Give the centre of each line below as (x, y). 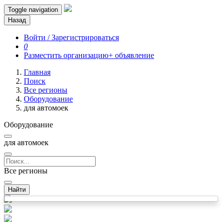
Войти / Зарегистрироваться (71, 37)
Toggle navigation (33, 10)
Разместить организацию (66, 55)
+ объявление (131, 55)
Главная (37, 72)
